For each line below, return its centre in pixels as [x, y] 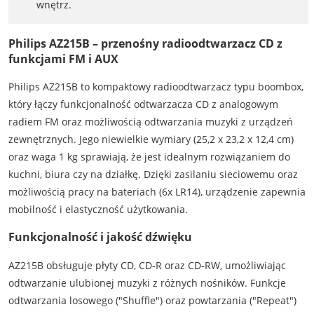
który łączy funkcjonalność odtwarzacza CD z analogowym [143, 104]
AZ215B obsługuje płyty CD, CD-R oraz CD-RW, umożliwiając [147, 265]
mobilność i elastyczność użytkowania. [98, 209]
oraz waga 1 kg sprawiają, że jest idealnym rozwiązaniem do [149, 156]
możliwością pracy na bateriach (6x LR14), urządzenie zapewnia [157, 191]
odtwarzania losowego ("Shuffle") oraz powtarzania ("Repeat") [152, 300]
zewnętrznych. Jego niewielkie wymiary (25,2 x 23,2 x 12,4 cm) [151, 139]
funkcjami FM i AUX [63, 59]
